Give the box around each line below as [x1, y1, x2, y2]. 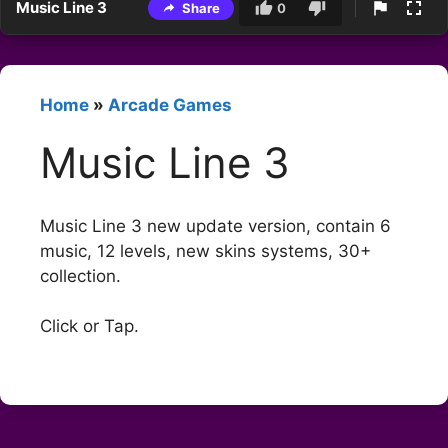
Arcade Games [108, 95, 232, 116]
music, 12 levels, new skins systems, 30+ [40, 240, 371, 261]
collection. [40, 265, 121, 286]
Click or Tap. [40, 316, 139, 337]
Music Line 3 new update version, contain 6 [40, 215, 391, 236]
